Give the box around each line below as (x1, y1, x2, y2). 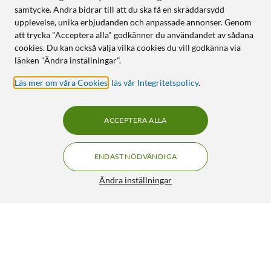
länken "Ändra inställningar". (15, 55, 121, 65)
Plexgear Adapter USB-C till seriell (36, 211, 155, 221)
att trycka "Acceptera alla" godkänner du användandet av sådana (15, 30, 253, 40)
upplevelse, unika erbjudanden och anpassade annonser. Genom (15, 17, 252, 27)
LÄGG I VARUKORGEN (158, 247, 238, 256)
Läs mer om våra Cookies (15, 77, 108, 88)
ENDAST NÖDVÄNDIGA (94, 152, 177, 161)
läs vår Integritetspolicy (111, 77, 198, 88)
